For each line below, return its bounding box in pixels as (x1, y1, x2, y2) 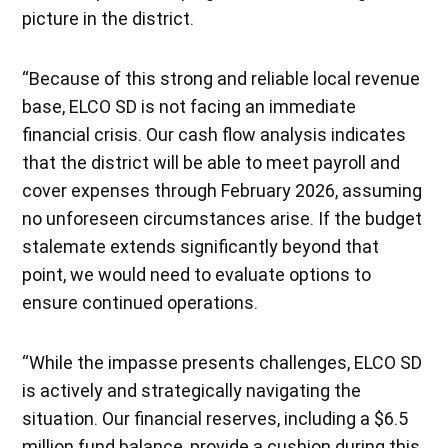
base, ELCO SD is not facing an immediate (22, 95, 357, 117)
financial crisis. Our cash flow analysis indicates (22, 123, 407, 145)
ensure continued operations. (22, 291, 259, 313)
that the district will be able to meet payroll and (22, 151, 401, 173)
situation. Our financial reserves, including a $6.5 (22, 407, 409, 429)
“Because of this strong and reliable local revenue (22, 67, 421, 89)
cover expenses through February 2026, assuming (22, 179, 423, 201)
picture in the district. (22, 7, 195, 29)
